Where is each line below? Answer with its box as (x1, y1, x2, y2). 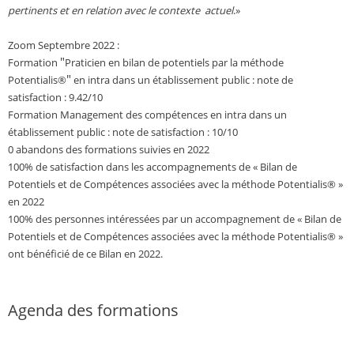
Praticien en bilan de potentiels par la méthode (65, 55, 284, 70)
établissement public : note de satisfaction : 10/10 (8, 125, 238, 140)
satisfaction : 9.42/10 (8, 90, 103, 105)
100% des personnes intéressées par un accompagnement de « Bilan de (8, 212, 341, 227)
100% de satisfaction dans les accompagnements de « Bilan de (8, 160, 297, 175)
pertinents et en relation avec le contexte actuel (8, 3, 233, 18)
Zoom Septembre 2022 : (8, 38, 119, 53)
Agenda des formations (8, 299, 179, 321)
